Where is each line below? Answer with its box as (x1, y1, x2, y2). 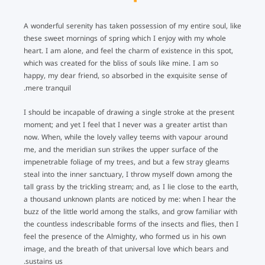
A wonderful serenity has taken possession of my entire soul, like (24, 20, 241, 33)
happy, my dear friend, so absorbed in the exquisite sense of (24, 69, 227, 82)
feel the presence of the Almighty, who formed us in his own (24, 230, 226, 243)
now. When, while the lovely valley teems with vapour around (24, 131, 228, 144)
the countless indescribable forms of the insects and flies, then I (24, 218, 238, 231)
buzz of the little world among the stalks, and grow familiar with (24, 205, 237, 218)
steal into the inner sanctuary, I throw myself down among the (24, 168, 232, 181)
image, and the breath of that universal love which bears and (24, 243, 228, 256)
